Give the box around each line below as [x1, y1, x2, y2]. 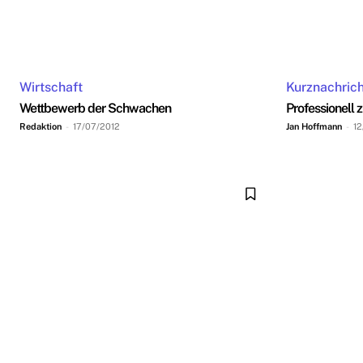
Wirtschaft [19, 79, 83, 96]
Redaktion [19, 122, 62, 132]
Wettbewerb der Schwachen [19, 100, 171, 117]
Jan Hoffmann [286, 122, 342, 132]
